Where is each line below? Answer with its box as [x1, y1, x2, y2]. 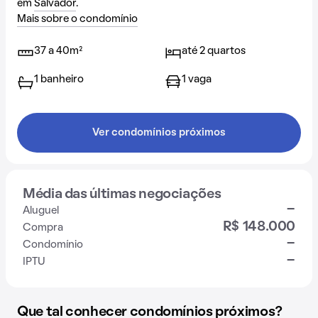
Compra [23, 223, 63, 233]
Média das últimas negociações [23, 188, 221, 201]
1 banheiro [34, 75, 84, 84]
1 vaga [182, 75, 212, 84]
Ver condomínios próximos [92, 128, 226, 138]
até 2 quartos [182, 46, 246, 56]
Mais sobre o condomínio [17, 14, 138, 24]
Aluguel [23, 206, 59, 216]
